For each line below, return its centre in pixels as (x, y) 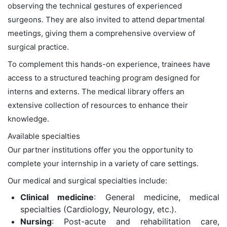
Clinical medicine (57, 197)
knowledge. (28, 119)
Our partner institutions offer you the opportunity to (100, 149)
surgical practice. (38, 47)
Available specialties (44, 136)
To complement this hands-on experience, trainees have (109, 64)
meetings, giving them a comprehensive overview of (101, 33)
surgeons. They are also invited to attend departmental (106, 19)
